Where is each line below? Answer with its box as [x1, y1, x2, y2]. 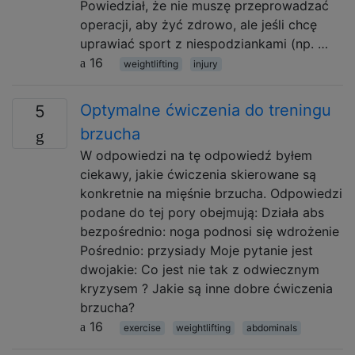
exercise [123, 322, 161, 334]
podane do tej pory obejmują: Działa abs [80, 204, 324, 220]
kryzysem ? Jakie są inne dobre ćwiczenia [80, 281, 333, 296]
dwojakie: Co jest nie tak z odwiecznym [80, 261, 319, 277]
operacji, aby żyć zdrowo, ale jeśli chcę [80, 17, 317, 32]
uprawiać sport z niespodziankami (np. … [80, 36, 328, 52]
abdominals [246, 322, 297, 334]
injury [193, 58, 219, 70]
